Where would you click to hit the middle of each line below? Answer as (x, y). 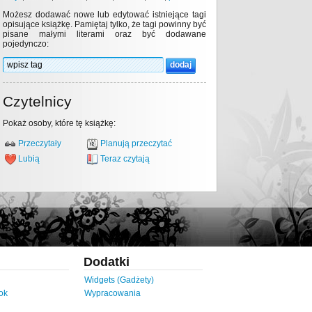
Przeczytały (40, 144)
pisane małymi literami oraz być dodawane (104, 34)
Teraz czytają (125, 159)
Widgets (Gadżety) (119, 280)
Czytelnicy (37, 101)
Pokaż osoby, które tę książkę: (59, 123)
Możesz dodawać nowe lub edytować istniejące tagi (104, 15)
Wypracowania (112, 293)
